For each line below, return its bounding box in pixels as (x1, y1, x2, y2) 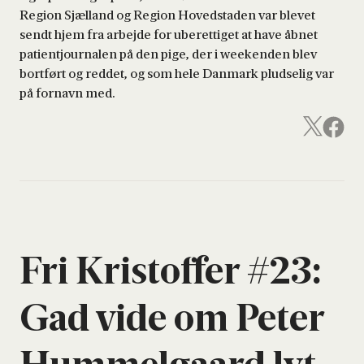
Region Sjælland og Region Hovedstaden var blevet (19, 7, 315, 23)
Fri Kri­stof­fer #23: (19, 246, 322, 293)
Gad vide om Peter (19, 293, 324, 340)
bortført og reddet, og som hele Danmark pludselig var (19, 66, 334, 81)
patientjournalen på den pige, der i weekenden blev (19, 46, 317, 62)
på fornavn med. (19, 85, 115, 101)
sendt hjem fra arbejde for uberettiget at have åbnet (19, 27, 318, 42)
